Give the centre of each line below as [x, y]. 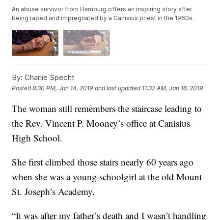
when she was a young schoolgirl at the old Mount [107, 177]
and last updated [118, 88]
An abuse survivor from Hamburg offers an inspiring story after [102, 9]
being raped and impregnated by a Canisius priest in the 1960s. [103, 18]
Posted [22, 88]
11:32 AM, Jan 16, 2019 [173, 88]
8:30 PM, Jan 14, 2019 [63, 88]
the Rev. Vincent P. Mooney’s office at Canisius [101, 123]
